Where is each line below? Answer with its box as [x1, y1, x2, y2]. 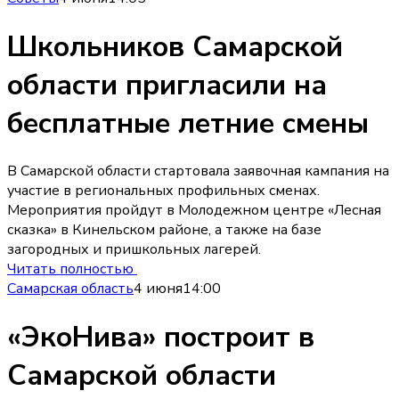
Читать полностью [7, 259, 137, 280]
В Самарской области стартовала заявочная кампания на [7, 161, 389, 182]
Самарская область [7, 279, 134, 299]
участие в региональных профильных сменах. [7, 181, 320, 201]
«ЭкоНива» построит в [7, 317, 314, 356]
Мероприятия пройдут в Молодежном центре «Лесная [7, 200, 381, 221]
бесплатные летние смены [7, 103, 369, 142]
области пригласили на [7, 65, 327, 104]
